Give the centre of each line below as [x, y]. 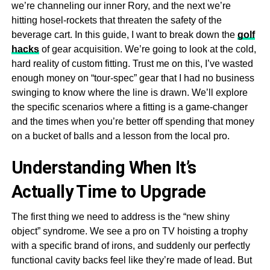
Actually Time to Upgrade [108, 192]
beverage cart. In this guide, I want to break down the [124, 35]
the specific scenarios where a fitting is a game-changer [129, 107]
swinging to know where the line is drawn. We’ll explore [129, 93]
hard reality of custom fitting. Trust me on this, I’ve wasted [132, 64]
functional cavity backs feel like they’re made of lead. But [131, 260]
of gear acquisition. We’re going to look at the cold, [147, 49]
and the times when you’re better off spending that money [133, 121]
